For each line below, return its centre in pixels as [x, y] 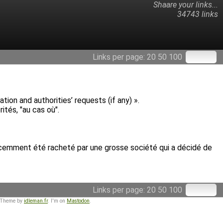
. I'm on [57, 201]
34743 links [198, 14]
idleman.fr [36, 201]
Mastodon [78, 201]
